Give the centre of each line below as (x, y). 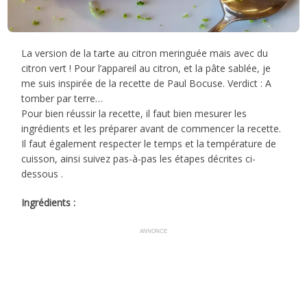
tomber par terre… (62, 99)
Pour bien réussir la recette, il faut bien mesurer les (134, 114)
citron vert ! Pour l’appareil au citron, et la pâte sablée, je (146, 69)
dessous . (42, 174)
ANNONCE (153, 232)
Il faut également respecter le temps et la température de (149, 144)
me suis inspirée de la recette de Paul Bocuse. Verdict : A (147, 84)
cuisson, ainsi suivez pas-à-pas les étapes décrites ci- (139, 159)
